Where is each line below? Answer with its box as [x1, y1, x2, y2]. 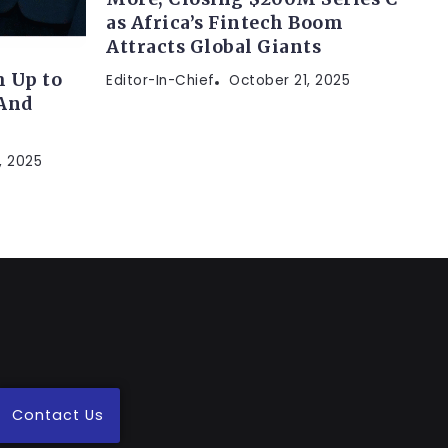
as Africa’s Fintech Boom [106, 12, 343, 35]
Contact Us [11, 405, 104, 426]
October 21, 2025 [229, 71, 350, 91]
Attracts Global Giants [106, 36, 321, 59]
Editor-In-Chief [106, 71, 215, 91]
